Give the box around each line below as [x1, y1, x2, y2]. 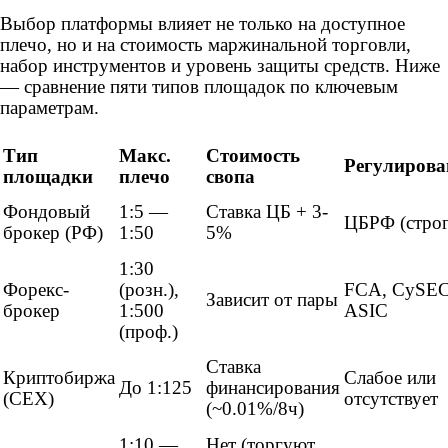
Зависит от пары [206, 289, 338, 311]
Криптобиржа [3, 367, 115, 389]
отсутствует [344, 388, 438, 410]
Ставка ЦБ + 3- [206, 201, 328, 223]
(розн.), [119, 279, 179, 301]
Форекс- [3, 279, 69, 301]
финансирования [206, 377, 340, 399]
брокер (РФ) [3, 222, 103, 244]
